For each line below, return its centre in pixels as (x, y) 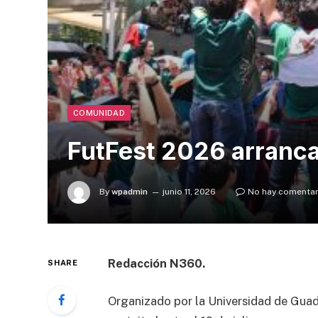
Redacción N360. (156, 263)
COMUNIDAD (99, 113)
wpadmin (130, 191)
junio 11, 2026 (189, 191)
